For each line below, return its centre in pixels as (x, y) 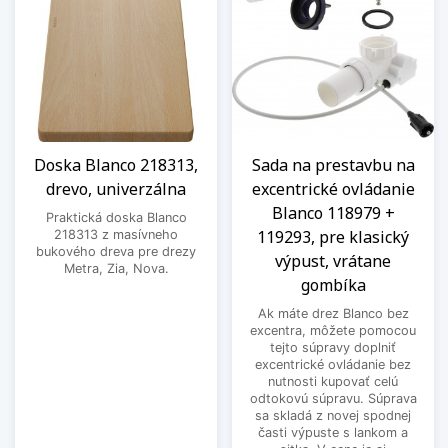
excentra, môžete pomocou (333, 330)
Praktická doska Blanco (116, 217)
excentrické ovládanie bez (333, 364)
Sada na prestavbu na (333, 164)
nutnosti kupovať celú (333, 381)
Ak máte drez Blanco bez (333, 313)
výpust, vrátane (333, 260)
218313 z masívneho (116, 234)
